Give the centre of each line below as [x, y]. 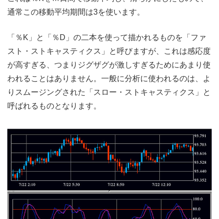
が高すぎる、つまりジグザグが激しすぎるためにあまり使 [109, 65]
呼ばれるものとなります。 [54, 106]
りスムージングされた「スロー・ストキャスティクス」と [109, 92]
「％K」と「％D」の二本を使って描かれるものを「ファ [107, 38]
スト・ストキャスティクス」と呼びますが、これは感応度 [109, 51]
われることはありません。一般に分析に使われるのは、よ [109, 79]
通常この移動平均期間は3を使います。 [76, 12]
